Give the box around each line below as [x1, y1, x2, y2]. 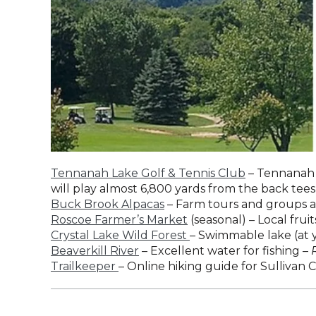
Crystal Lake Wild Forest [51, 229, 190, 243]
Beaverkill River [51, 244, 139, 258]
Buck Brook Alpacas [51, 197, 164, 212]
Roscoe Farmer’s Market [51, 213, 188, 227]
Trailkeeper [51, 260, 119, 274]
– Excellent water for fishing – [139, 244, 311, 258]
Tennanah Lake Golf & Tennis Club [51, 166, 245, 181]
